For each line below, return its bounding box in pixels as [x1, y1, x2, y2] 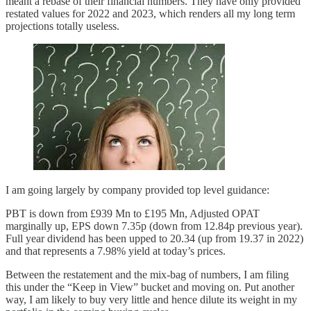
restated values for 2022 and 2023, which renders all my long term [6, 7, 295, 19]
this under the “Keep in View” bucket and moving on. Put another [6, 280, 294, 293]
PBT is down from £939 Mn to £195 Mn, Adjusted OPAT [6, 207, 260, 219]
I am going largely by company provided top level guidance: [6, 183, 269, 196]
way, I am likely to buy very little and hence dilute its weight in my [6, 293, 297, 305]
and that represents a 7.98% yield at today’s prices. [6, 244, 226, 257]
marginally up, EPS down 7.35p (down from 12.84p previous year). [6, 219, 303, 232]
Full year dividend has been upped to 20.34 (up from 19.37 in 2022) [6, 232, 303, 244]
